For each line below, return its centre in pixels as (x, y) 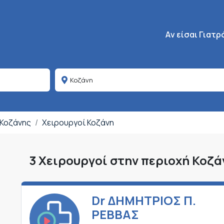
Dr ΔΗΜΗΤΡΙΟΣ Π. (143, 200)
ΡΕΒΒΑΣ (115, 214)
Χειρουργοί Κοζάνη (78, 123)
